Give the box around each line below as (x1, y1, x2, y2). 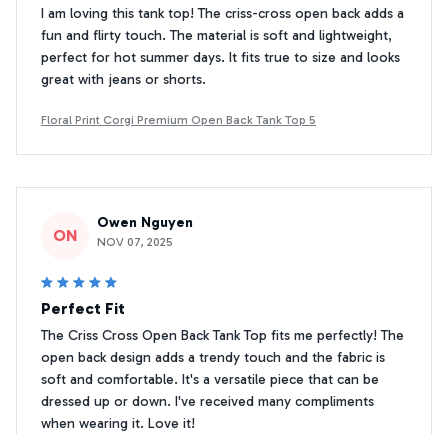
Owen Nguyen (97, 213, 193, 231)
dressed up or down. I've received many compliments (41, 392, 374, 410)
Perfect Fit (41, 298, 125, 318)
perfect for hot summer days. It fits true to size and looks (41, 48, 400, 66)
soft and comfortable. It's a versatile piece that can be (41, 370, 379, 388)
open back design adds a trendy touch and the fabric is (41, 348, 385, 366)
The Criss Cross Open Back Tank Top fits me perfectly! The (41, 326, 404, 344)
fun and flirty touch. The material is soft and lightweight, (41, 26, 392, 44)
